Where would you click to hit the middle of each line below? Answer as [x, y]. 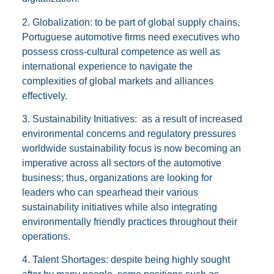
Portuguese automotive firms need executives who [131, 37]
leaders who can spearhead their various [110, 192]
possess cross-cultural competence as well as [121, 51]
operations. [46, 236]
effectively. [44, 95]
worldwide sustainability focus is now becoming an [131, 148]
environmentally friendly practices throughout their [129, 221]
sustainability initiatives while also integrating [119, 207]
